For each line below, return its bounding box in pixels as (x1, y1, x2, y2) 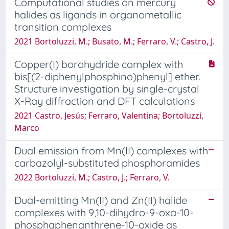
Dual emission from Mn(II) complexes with (14, 144, 208, 157)
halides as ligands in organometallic (14, 8, 181, 21)
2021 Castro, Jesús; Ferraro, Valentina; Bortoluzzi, (14, 109, 203, 121)
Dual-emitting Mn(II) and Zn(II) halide (14, 193, 187, 207)
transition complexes (14, 20, 111, 33)
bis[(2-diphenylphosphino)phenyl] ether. (14, 70, 200, 83)
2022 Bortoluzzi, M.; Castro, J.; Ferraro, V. (14, 171, 170, 183)
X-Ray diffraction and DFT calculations (14, 94, 195, 107)
